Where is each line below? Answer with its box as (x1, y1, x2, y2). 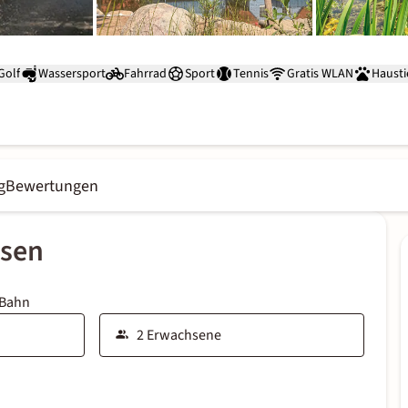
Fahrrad (124, 64, 167, 83)
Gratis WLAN (287, 64, 353, 83)
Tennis (233, 64, 269, 83)
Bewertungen (5, 175, 98, 198)
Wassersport (38, 64, 106, 83)
